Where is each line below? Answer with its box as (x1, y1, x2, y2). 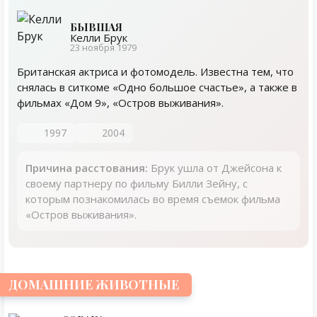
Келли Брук (70, 30, 127, 45)
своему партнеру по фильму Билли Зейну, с (25, 176, 248, 190)
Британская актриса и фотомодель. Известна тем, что (17, 64, 294, 79)
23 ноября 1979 (70, 41, 137, 54)
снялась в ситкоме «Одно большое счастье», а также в (17, 80, 297, 94)
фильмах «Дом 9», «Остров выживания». (17, 96, 224, 110)
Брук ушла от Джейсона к (148, 161, 282, 175)
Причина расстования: (25, 161, 148, 175)
